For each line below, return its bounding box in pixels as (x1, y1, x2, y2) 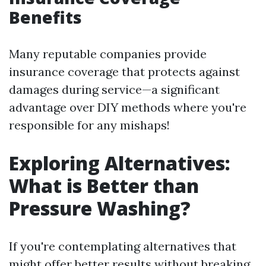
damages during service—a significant (9, 82, 220, 97)
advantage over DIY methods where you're (9, 100, 246, 115)
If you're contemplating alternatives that (9, 239, 236, 254)
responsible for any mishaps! (9, 118, 170, 132)
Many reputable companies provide (9, 46, 207, 61)
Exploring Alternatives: (9, 150, 230, 176)
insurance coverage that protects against (9, 64, 240, 79)
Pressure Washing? (9, 195, 191, 221)
